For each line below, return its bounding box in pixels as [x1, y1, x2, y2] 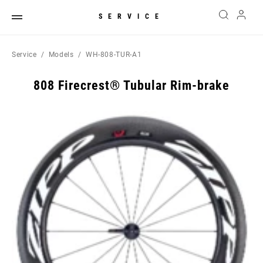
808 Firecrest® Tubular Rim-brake [33, 78, 230, 93]
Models [48, 50, 74, 59]
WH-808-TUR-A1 [85, 50, 142, 59]
